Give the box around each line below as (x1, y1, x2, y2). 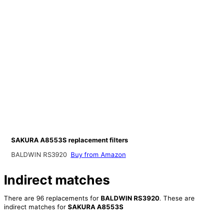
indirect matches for (3, 203, 68, 211)
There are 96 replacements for (3, 194, 101, 202)
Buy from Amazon (70, 151, 126, 159)
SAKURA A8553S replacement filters (11, 136, 128, 144)
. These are (159, 194, 195, 202)
